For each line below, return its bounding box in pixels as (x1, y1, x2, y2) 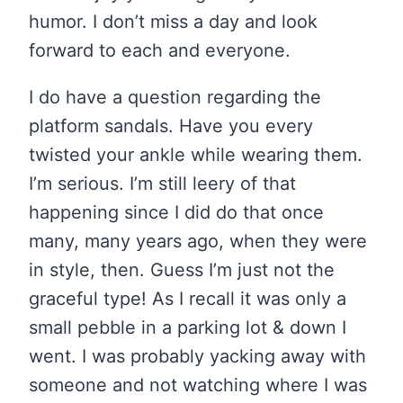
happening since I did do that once (29, 201, 324, 224)
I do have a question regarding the (29, 86, 321, 109)
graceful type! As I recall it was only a (29, 288, 346, 310)
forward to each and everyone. (29, 40, 291, 62)
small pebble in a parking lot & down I (29, 317, 346, 339)
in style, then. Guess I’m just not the (29, 259, 335, 282)
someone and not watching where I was (29, 374, 367, 397)
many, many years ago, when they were (29, 230, 367, 253)
